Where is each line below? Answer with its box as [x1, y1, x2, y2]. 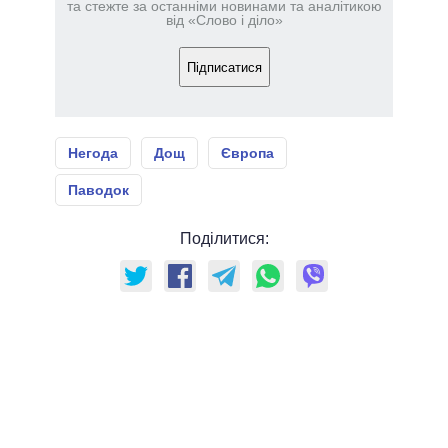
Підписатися [186, 59, 262, 75]
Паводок [68, 182, 129, 199]
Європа [221, 145, 274, 162]
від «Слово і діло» [165, 12, 283, 29]
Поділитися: [179, 230, 269, 248]
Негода [68, 145, 118, 162]
